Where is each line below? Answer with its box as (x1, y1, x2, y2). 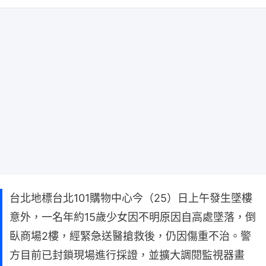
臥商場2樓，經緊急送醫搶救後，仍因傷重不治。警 (9, 229, 251, 242)
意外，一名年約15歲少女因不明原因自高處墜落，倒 (9, 210, 256, 223)
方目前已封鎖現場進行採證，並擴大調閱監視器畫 (9, 248, 245, 261)
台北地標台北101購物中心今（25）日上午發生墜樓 (9, 191, 252, 204)
